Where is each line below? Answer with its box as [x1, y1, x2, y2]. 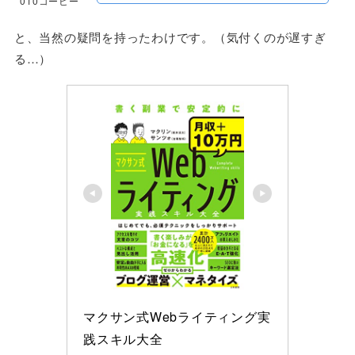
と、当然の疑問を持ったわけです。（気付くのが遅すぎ [13, 29, 326, 46]
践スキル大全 [83, 330, 163, 349]
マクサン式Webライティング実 [83, 307, 271, 326]
